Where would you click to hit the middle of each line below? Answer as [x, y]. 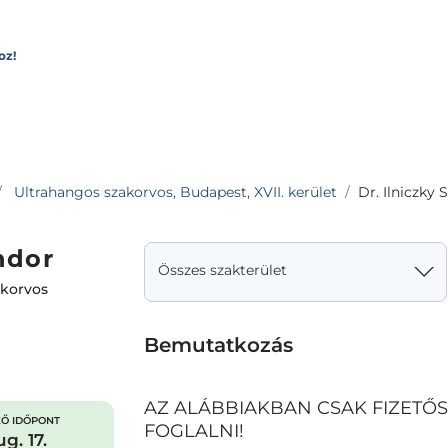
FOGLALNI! [196, 431]
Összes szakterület [222, 270]
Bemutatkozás [218, 345]
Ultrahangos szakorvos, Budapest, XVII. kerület [175, 192]
